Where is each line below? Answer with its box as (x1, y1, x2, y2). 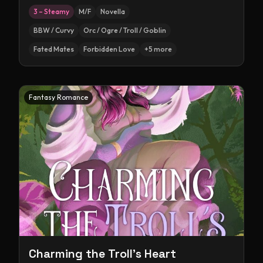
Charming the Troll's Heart (29, 246, 176, 261)
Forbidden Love (83, 45, 135, 53)
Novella (100, 7, 125, 16)
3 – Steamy (33, 7, 69, 16)
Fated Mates (33, 45, 74, 53)
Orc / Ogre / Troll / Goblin (83, 26, 166, 35)
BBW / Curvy (33, 26, 74, 35)
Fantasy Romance (29, 93, 88, 102)
